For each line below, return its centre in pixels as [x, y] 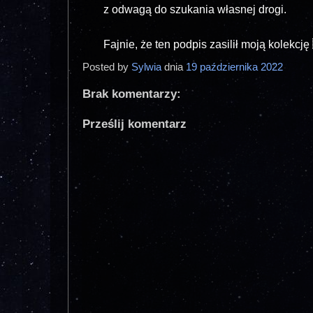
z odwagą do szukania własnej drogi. [195, 10]
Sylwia [146, 67]
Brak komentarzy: [132, 94]
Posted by [107, 67]
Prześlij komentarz [134, 124]
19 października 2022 [236, 67]
